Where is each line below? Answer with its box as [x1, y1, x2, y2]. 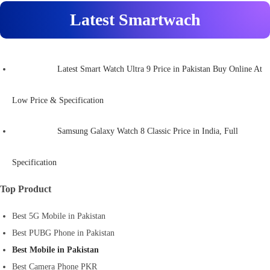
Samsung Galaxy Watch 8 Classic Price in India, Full [57, 126, 238, 136]
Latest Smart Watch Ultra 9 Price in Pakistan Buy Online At [57, 64, 262, 74]
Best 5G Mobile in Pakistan [12, 211, 105, 221]
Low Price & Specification [12, 95, 104, 105]
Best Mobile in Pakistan [12, 245, 99, 254]
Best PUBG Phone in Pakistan [12, 228, 115, 237]
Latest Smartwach [69, 10, 201, 29]
